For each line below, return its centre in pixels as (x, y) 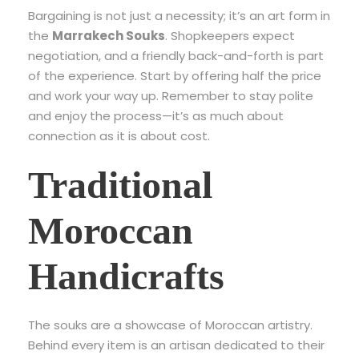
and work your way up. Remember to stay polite (171, 96)
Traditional (120, 185)
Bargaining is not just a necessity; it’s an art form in (179, 16)
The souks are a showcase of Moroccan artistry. (170, 325)
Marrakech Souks (109, 36)
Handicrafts (126, 276)
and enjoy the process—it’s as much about (156, 116)
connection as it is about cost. (119, 136)
